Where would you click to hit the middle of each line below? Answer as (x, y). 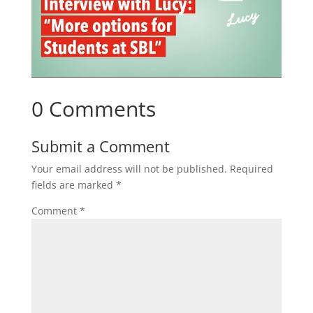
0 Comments (93, 108)
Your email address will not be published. (129, 168)
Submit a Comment (100, 146)
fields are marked (73, 184)
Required (251, 168)
